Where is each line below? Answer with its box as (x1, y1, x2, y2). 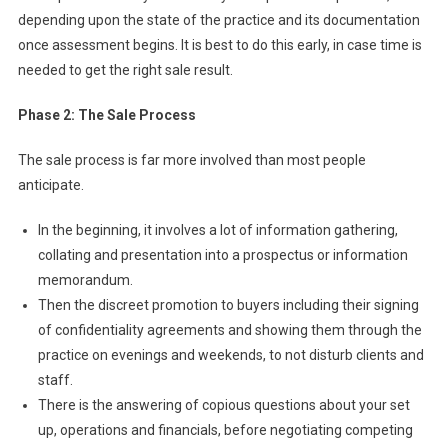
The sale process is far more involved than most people (17, 152, 366, 169)
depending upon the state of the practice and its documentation (17, 12, 420, 29)
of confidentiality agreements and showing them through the (37, 322, 422, 339)
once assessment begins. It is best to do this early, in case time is (17, 37, 422, 54)
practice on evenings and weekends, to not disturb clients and (37, 347, 424, 364)
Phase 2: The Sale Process (17, 107, 199, 124)
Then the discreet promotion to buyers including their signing (37, 297, 419, 314)
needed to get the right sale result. (17, 62, 233, 79)
